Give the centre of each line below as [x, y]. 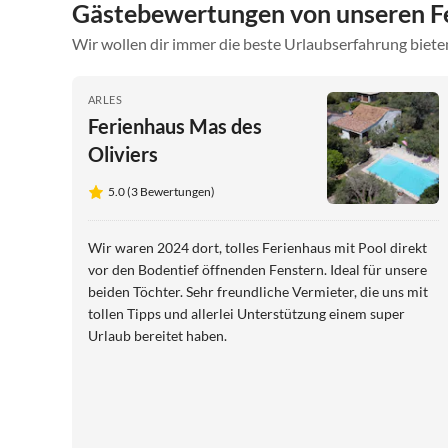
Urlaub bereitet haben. [157, 335]
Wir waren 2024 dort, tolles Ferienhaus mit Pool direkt [257, 247]
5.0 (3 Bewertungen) [161, 191]
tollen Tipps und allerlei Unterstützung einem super [246, 313]
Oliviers [123, 153]
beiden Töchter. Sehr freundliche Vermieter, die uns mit [258, 291]
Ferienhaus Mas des [175, 125]
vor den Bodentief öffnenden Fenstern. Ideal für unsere [257, 269]
